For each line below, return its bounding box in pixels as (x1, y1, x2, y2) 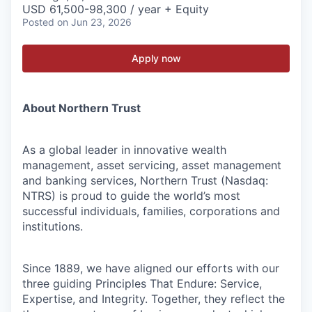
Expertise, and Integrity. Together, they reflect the (22, 292, 285, 306)
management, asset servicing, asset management (22, 158, 281, 172)
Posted (22, 16, 54, 28)
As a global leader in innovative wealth (22, 143, 226, 157)
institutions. (22, 219, 83, 233)
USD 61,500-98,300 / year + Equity (22, 2, 209, 16)
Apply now (131, 52, 181, 64)
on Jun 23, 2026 (57, 16, 132, 28)
